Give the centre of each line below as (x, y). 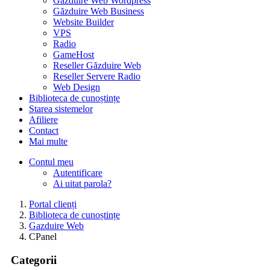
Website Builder (83, 22)
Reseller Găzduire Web (97, 65)
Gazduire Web (56, 226)
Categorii (31, 260)
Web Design (77, 87)
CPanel (43, 237)
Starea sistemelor (61, 109)
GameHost (74, 55)
